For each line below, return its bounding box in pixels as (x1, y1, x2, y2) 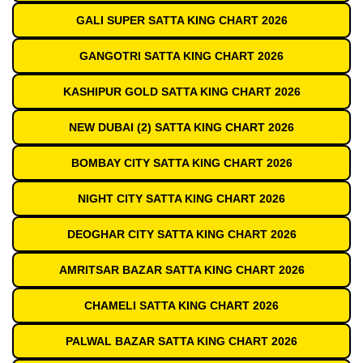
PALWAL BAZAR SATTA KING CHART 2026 (66, 335, 297, 348)
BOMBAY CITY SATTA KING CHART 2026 (70, 156, 293, 170)
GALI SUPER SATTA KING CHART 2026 (75, 14, 288, 28)
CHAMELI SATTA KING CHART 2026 (84, 299, 279, 313)
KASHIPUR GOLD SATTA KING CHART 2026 (62, 85, 301, 99)
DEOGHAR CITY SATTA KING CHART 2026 (66, 228, 297, 241)
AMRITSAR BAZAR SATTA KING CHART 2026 (58, 263, 305, 277)
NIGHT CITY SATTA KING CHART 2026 (78, 192, 285, 206)
